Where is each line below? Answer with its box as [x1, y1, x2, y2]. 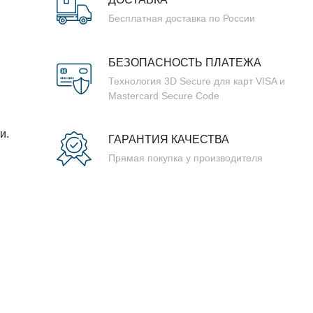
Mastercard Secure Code [108, 89, 219, 101]
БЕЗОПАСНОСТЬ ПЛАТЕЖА [108, 56, 261, 68]
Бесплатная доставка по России [108, 13, 255, 24]
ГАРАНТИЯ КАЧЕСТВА [108, 133, 229, 146]
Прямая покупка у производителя [108, 152, 263, 164]
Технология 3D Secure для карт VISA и [108, 75, 285, 87]
